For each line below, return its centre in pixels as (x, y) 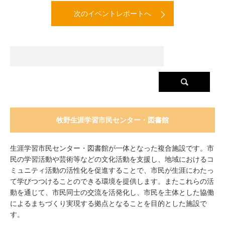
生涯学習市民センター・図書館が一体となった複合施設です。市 (112, 148)
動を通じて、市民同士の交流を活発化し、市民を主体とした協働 (112, 192)
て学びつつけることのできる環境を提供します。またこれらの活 (112, 181)
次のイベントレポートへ (113, 14)
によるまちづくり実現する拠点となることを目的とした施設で (108, 203)
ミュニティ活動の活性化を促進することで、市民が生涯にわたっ (112, 170)
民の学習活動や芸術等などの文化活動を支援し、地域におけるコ (112, 159)
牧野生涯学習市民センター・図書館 (113, 120)
